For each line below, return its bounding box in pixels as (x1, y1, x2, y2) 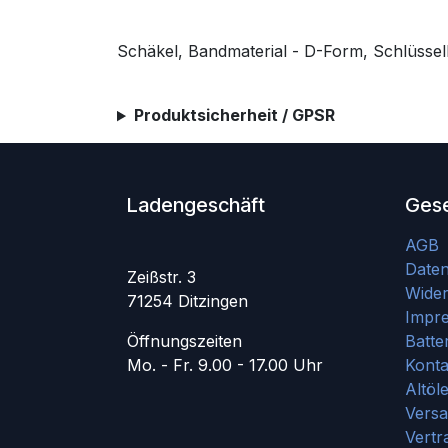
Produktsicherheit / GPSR (133, 105, 335, 126)
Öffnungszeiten (127, 331, 242, 352)
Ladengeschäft (127, 193, 265, 218)
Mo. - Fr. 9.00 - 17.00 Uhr (127, 355, 323, 376)
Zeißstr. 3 (127, 267, 196, 288)
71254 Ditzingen (127, 291, 248, 312)
